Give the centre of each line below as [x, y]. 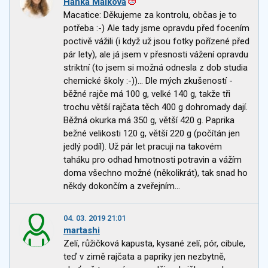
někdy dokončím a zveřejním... [122, 186]
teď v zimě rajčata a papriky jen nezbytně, [144, 257]
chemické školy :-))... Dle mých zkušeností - [148, 81]
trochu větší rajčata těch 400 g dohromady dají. [156, 107]
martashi [82, 231]
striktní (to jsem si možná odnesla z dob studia [156, 68]
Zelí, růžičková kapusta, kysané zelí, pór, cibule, [154, 244]
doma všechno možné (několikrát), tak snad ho [156, 173]
